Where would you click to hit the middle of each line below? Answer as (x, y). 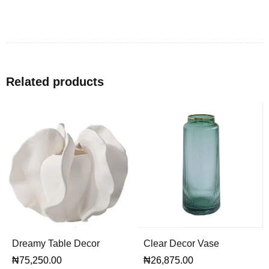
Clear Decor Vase (181, 243)
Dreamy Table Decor (56, 243)
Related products (55, 81)
